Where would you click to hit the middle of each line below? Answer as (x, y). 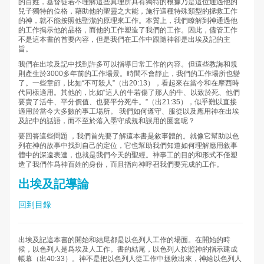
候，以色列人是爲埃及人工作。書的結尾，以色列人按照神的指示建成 (128, 250)
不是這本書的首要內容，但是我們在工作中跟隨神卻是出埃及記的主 (124, 40)
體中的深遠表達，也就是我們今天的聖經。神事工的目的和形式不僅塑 (128, 155)
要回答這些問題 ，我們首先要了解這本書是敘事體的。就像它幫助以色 (129, 136)
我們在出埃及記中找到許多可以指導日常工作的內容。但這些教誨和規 (128, 65)
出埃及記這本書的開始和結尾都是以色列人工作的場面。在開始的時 (124, 240)
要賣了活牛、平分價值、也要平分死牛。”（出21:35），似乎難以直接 (128, 102)
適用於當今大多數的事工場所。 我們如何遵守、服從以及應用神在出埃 (129, 112)
